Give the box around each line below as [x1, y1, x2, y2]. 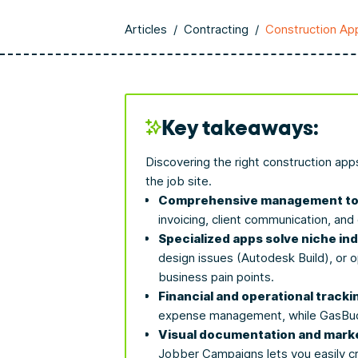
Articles [125, 22, 167, 37]
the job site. [145, 173, 212, 189]
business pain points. [158, 269, 274, 284]
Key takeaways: [161, 113, 319, 141]
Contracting [184, 22, 249, 37]
